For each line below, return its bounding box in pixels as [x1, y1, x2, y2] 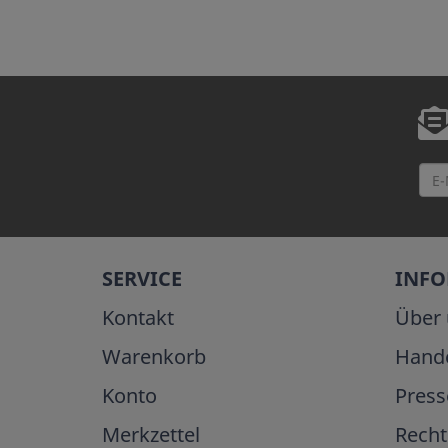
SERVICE [102, 265, 182, 293]
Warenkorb [102, 343, 206, 371]
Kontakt [102, 304, 174, 332]
